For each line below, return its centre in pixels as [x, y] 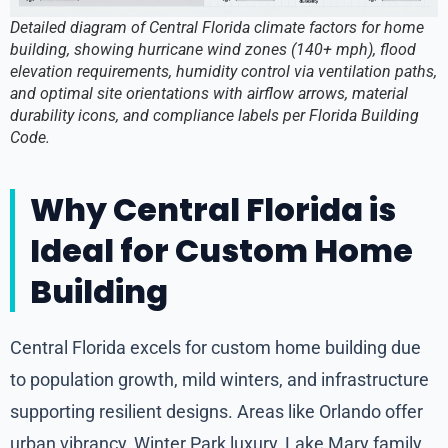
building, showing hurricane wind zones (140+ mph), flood [213, 50]
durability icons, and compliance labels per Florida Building [214, 116]
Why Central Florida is [213, 210]
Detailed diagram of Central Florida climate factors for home [217, 28]
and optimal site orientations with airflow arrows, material [209, 94]
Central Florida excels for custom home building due [215, 348]
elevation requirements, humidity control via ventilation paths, [223, 72]
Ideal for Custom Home [221, 251]
